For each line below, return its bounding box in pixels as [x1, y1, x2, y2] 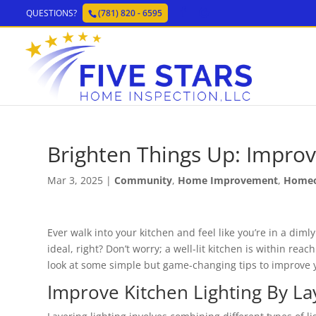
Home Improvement [178, 174, 278, 187]
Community [114, 174, 172, 187]
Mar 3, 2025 [47, 174, 103, 187]
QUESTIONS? [26, 7, 77, 19]
